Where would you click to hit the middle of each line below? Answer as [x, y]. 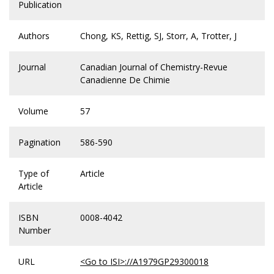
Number [35, 231]
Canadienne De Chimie [125, 80]
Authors [34, 36]
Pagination [39, 143]
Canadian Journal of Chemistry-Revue [154, 67]
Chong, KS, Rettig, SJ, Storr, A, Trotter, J [158, 36]
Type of [34, 174]
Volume [33, 111]
